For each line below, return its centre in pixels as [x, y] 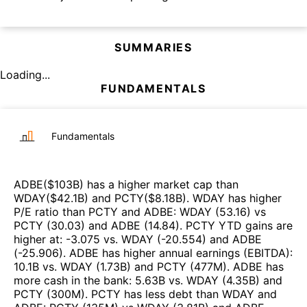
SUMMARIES [153, 48]
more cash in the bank [71, 281]
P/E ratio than [51, 212]
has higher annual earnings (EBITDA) [194, 253]
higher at [37, 240]
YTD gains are [254, 226]
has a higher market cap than [161, 185]
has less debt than [171, 294]
